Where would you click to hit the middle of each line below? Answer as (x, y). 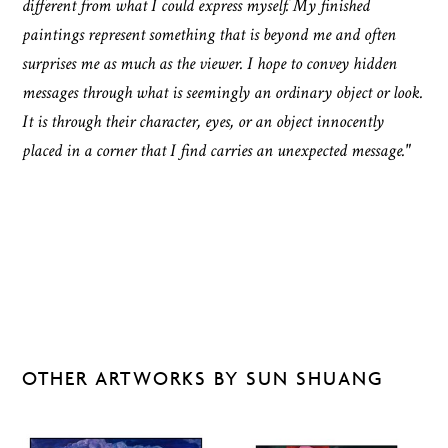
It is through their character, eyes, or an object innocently (203, 121)
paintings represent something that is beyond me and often (209, 34)
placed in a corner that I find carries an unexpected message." (216, 150)
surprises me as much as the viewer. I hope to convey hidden (210, 63)
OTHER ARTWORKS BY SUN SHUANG (203, 378)
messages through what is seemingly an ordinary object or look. (223, 92)
